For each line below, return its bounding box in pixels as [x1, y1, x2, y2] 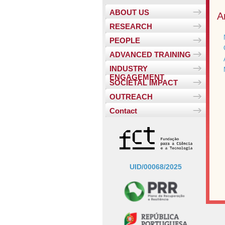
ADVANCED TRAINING [109, 50, 191, 59]
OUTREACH [109, 92, 153, 101]
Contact [109, 106, 137, 116]
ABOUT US [109, 8, 149, 17]
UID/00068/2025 [130, 163, 182, 171]
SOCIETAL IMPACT [109, 78, 178, 87]
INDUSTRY [109, 64, 148, 73]
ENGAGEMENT [109, 73, 164, 82]
